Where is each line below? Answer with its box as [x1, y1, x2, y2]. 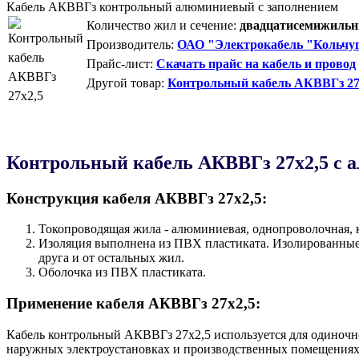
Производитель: [87, 37, 174, 51]
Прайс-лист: [87, 56, 153, 71]
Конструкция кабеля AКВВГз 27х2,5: [6, 189, 267, 207]
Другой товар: [87, 75, 164, 90]
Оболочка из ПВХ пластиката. [38, 265, 206, 280]
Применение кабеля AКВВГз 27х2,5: [6, 295, 260, 313]
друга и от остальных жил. [38, 251, 184, 265]
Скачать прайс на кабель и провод [156, 56, 356, 71]
